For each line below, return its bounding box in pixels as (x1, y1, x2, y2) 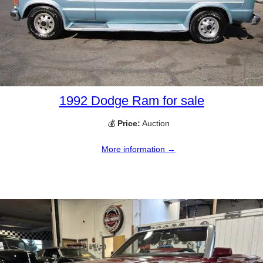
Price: (117, 118, 140, 128)
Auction (140, 118, 170, 128)
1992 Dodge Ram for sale (59, 93, 204, 108)
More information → (102, 144, 176, 154)
